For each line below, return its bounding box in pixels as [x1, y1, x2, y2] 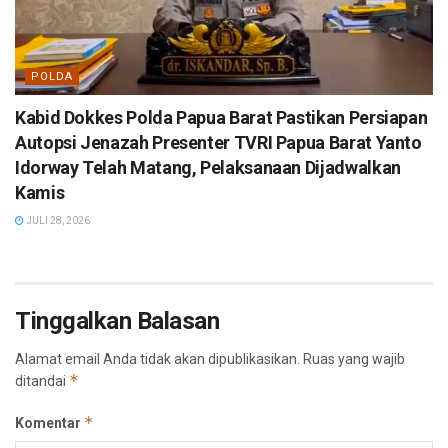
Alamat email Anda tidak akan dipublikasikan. [15, 351, 300, 367]
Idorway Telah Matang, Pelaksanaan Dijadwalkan [15, 157, 401, 178]
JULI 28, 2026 [24, 215, 90, 226]
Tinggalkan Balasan [15, 307, 220, 335]
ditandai [15, 373, 69, 389]
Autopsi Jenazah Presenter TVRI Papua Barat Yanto [15, 132, 422, 153]
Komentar [15, 415, 84, 431]
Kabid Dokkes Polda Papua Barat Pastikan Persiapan [15, 107, 428, 128]
